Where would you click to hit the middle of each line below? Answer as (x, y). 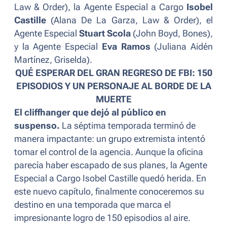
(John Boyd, (157, 34)
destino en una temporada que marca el (92, 205)
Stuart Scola (105, 34)
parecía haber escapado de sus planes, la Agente (111, 165)
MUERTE (113, 100)
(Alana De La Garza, (94, 21)
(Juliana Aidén (182, 47)
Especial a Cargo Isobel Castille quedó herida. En (110, 179)
